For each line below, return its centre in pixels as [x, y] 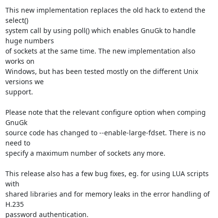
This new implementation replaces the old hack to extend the [105, 10]
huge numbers [29, 41]
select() [17, 20]
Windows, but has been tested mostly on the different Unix [101, 71]
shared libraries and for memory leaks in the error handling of [107, 194]
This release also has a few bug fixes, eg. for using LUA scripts [107, 173]
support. [19, 92]
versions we [24, 82]
